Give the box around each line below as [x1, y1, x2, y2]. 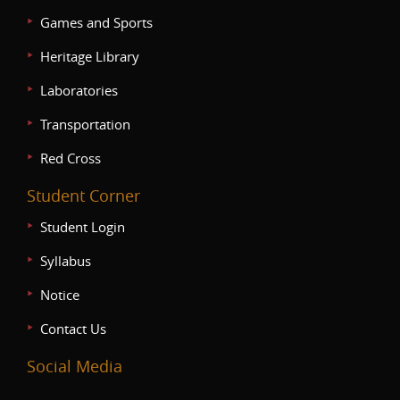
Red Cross [40, 149, 101, 167]
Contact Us [40, 320, 106, 337]
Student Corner [27, 185, 140, 206]
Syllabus [40, 252, 91, 270]
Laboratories [40, 81, 118, 99]
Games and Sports [40, 13, 153, 31]
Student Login [40, 218, 125, 236]
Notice [40, 286, 79, 304]
